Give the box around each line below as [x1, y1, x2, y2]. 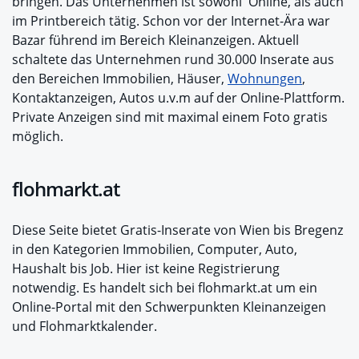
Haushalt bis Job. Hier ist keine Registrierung [12, 260, 280, 278]
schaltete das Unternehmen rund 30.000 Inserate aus [12, 50, 334, 69]
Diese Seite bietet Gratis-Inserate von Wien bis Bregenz [12, 221, 343, 240]
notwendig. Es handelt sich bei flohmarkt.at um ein [12, 279, 317, 297]
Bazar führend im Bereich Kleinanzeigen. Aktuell [12, 31, 299, 50]
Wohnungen [228, 70, 302, 88]
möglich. [12, 127, 63, 146]
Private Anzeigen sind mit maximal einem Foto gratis [12, 108, 328, 127]
